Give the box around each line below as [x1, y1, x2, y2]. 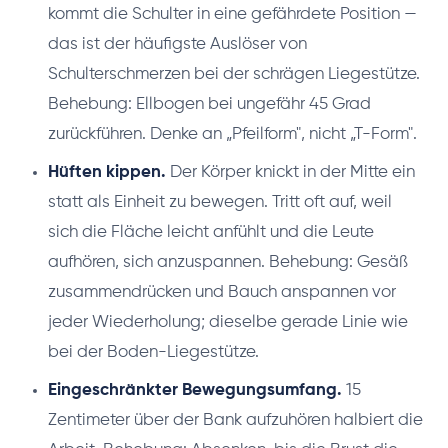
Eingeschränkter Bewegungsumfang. [48, 381, 342, 399]
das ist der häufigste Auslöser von [48, 35, 307, 53]
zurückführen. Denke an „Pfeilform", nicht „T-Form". [48, 125, 417, 143]
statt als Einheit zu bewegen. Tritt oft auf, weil [48, 193, 392, 211]
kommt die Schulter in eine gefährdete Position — [48, 5, 417, 23]
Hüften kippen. [48, 163, 166, 181]
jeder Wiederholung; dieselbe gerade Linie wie [48, 313, 408, 331]
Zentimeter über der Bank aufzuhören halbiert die [48, 411, 423, 429]
